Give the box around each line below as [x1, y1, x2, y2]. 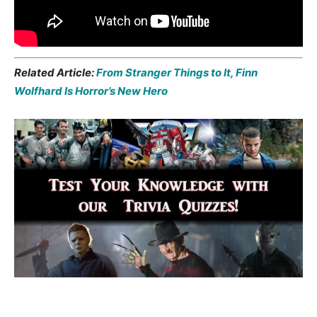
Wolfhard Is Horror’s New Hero [14, 84, 168, 98]
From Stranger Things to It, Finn [94, 66, 258, 80]
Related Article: [14, 66, 94, 80]
